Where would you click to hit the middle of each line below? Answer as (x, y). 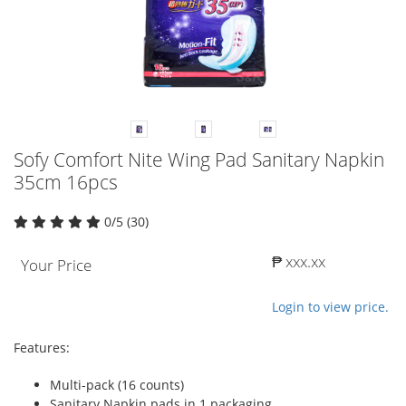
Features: (42, 347)
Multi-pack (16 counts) (117, 384)
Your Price (56, 265)
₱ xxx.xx (299, 261)
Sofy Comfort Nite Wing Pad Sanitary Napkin (199, 159)
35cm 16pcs (66, 182)
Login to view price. (330, 306)
